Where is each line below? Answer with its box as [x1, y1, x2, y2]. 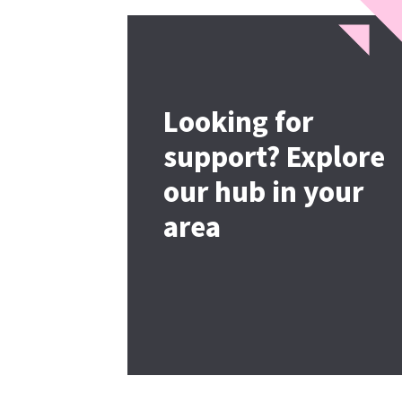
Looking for [163, 101, 313, 144]
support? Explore [163, 136, 385, 179]
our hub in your [163, 171, 363, 214]
